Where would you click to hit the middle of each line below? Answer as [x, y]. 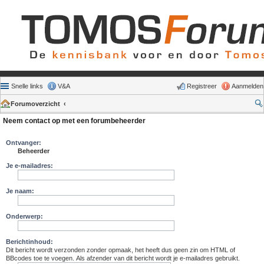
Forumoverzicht [35, 104]
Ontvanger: [24, 143]
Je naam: [20, 191]
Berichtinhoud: [29, 242]
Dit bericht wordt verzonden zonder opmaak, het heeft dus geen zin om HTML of [121, 250]
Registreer [202, 86]
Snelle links [27, 86]
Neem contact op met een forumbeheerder [74, 121]
